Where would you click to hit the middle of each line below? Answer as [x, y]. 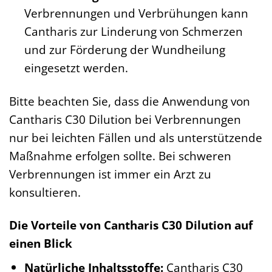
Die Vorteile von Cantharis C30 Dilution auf [131, 225]
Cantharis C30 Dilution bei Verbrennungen [125, 119]
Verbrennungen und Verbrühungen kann [136, 13]
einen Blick [41, 243]
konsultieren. [45, 192]
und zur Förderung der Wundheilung [124, 49]
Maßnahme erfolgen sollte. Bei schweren [120, 155]
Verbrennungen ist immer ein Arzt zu [110, 174]
